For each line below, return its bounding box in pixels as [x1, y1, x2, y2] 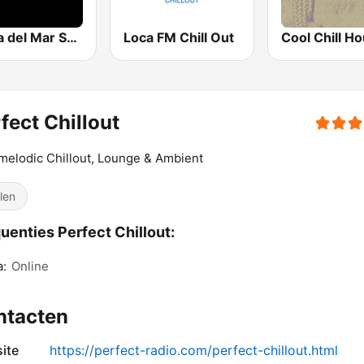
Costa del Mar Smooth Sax [67, 29, 77, 46]
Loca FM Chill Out [123, 29, 235, 46]
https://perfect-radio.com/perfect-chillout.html [50, 342, 338, 359]
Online [11, 258, 49, 275]
